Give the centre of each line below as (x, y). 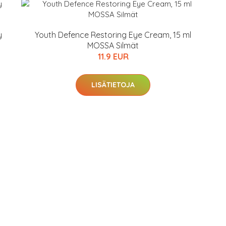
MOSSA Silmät (113, 45)
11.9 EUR (113, 56)
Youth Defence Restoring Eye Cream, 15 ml (113, 35)
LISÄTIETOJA (113, 85)
